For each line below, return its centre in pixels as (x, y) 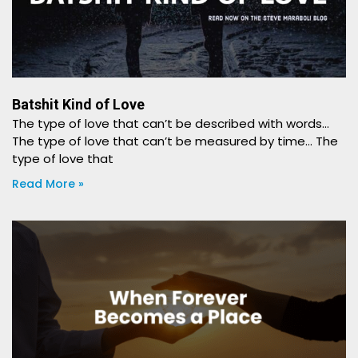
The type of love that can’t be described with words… (172, 123)
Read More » (48, 184)
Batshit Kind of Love (78, 104)
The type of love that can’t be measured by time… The (175, 141)
